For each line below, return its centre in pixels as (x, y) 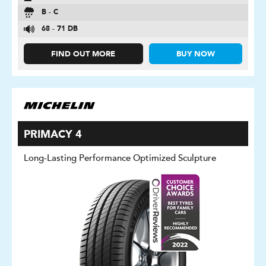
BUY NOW (195, 54)
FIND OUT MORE (83, 54)
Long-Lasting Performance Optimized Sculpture (120, 158)
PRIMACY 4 (53, 135)
